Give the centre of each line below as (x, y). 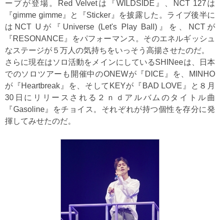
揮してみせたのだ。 (40, 121)
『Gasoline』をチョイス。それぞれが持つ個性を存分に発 (110, 109)
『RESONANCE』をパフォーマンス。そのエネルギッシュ (110, 39)
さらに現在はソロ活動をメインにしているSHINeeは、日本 (110, 62)
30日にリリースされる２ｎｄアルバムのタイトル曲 (110, 97)
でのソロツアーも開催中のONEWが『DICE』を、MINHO (110, 74)
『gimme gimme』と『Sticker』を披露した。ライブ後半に (110, 15)
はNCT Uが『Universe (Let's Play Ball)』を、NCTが (110, 27)
